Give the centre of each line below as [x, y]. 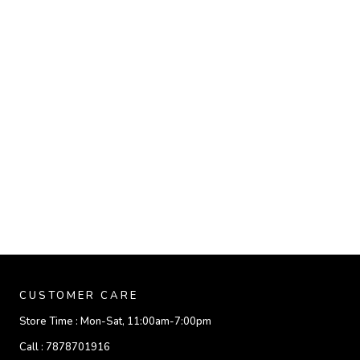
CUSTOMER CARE [79, 296]
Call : [33, 347]
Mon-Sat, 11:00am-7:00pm [146, 321]
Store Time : [50, 321]
